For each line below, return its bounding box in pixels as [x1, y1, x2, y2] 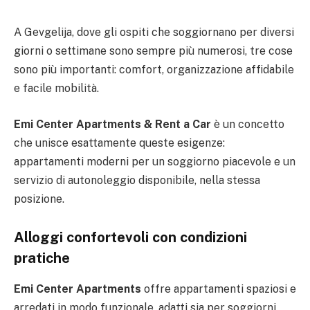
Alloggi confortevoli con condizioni [14, 229, 247, 246]
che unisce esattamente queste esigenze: [14, 136, 225, 149]
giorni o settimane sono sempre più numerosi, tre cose [14, 44, 293, 57]
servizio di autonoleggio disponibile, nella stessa [14, 173, 260, 187]
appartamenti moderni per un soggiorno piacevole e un [14, 154, 295, 168]
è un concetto [211, 117, 284, 131]
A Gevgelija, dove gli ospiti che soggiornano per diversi [14, 26, 294, 39]
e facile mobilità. [14, 82, 99, 95]
